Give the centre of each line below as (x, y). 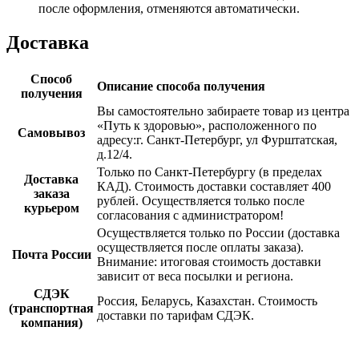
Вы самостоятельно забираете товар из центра (223, 111)
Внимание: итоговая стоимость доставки (209, 262)
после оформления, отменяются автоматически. (169, 9)
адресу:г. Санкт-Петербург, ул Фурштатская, (217, 140)
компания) (51, 323)
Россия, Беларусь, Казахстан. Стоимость (207, 301)
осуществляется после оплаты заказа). (200, 248)
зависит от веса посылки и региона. (195, 276)
